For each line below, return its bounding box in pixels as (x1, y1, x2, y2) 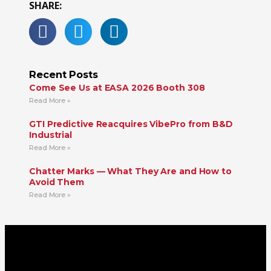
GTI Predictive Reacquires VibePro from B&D (29, 119, 233, 130)
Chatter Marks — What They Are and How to (29, 166, 232, 177)
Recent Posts (29, 68, 98, 81)
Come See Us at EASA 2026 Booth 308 (29, 82, 205, 94)
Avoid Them (29, 177, 85, 188)
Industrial (29, 129, 73, 141)
